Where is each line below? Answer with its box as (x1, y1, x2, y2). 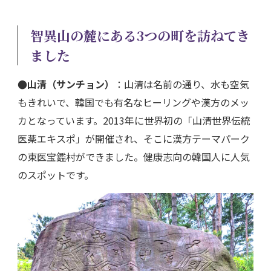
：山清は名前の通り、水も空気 (114, 76, 249, 91)
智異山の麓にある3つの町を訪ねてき (30, 25, 250, 45)
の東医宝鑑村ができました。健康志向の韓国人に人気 (18, 149, 250, 164)
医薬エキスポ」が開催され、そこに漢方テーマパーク (18, 131, 250, 146)
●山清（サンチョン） (18, 76, 114, 91)
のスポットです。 (18, 167, 94, 182)
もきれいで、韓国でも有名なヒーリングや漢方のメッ (18, 94, 249, 109)
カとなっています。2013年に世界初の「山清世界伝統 (18, 113, 250, 128)
